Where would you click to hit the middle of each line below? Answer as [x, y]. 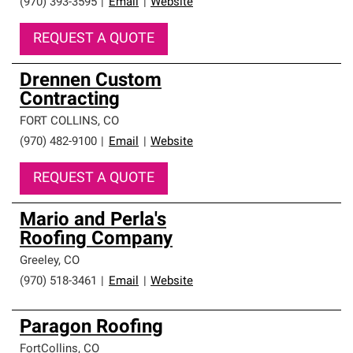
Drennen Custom [91, 81]
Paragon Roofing [91, 328]
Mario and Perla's [93, 221]
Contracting [70, 100]
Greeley [39, 261]
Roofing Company [96, 240]
